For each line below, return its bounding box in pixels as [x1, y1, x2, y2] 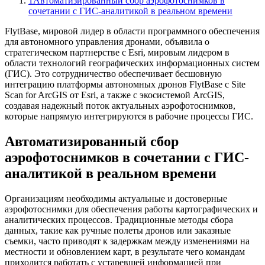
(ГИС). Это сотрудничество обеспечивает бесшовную [5, 68, 222, 79]
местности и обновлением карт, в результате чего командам [5, 246, 245, 257]
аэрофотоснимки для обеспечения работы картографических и [5, 203, 258, 214]
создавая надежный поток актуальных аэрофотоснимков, [5, 100, 235, 111]
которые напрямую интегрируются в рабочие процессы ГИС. [5, 111, 253, 121]
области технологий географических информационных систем [5, 57, 260, 68]
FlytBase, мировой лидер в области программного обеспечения [5, 25, 260, 36]
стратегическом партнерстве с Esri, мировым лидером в [5, 47, 230, 57]
